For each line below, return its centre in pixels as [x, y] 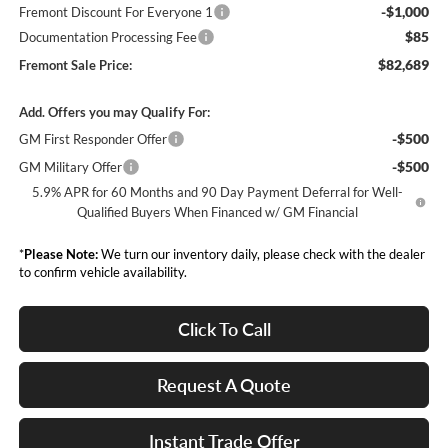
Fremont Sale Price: [75, 65]
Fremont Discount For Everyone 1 [115, 12]
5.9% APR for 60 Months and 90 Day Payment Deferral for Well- [217, 192]
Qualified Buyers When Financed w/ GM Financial [217, 212]
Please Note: [60, 254]
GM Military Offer [70, 167]
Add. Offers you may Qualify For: [114, 112]
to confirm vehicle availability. [102, 272]
